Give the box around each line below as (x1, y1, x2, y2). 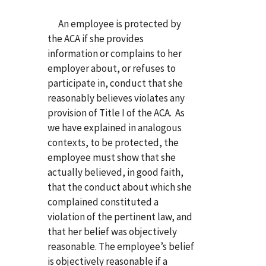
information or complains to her (47, 46, 182, 60)
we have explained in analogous (47, 121, 182, 134)
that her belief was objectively (47, 224, 177, 238)
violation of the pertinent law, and (47, 210, 192, 223)
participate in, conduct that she (47, 76, 183, 90)
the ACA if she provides (47, 31, 144, 45)
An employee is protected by (47, 17, 181, 30)
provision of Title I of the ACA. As (47, 106, 185, 119)
